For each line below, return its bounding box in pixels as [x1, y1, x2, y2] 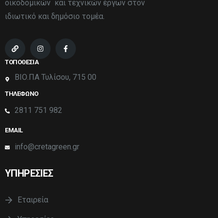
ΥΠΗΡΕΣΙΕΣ [5, 167, 54, 180]
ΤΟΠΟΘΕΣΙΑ [5, 58, 39, 66]
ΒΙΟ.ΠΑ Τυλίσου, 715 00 [15, 73, 96, 82]
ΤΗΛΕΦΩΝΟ [5, 90, 38, 98]
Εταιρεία [18, 195, 48, 205]
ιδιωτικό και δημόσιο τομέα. [5, 12, 105, 21]
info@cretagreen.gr [15, 142, 79, 152]
